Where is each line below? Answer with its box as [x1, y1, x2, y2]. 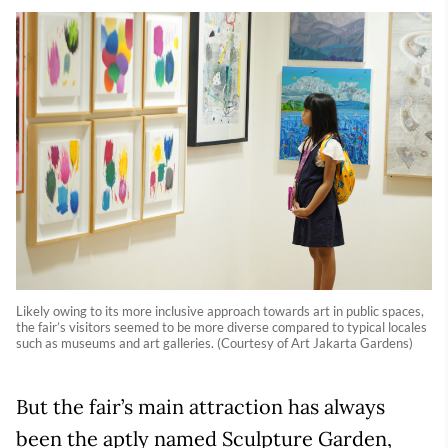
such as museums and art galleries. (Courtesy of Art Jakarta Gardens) [16, 334, 413, 351]
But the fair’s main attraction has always [16, 393, 385, 419]
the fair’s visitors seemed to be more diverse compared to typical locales [16, 318, 427, 335]
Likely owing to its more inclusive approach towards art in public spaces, [16, 302, 424, 319]
